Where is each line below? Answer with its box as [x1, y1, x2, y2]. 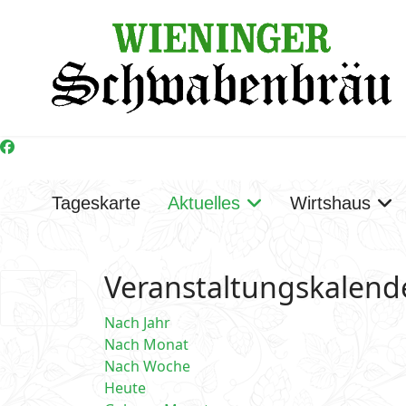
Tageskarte [52, 193, 140, 213]
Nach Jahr [103, 313, 170, 333]
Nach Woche [103, 356, 190, 376]
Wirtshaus [290, 193, 371, 213]
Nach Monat [103, 334, 188, 354]
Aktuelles [168, 193, 240, 213]
